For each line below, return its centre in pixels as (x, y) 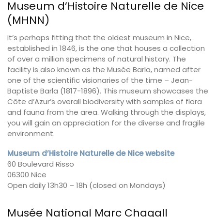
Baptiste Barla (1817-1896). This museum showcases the (108, 91)
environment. (31, 133)
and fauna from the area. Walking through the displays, (107, 112)
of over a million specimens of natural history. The (97, 59)
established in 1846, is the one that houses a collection (106, 48)
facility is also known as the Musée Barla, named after (104, 69)
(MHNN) (28, 20)
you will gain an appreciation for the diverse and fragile (106, 123)
